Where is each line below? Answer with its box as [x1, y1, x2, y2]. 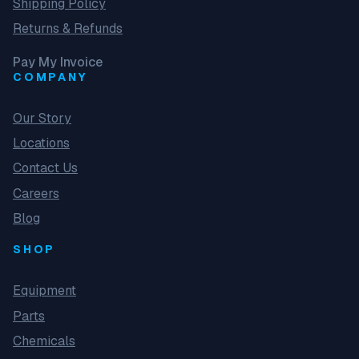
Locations [13, 135, 70, 152]
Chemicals [13, 333, 75, 350]
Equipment [13, 282, 76, 300]
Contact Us [13, 159, 78, 177]
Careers [13, 184, 59, 202]
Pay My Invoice [13, 53, 103, 71]
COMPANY [13, 69, 88, 84]
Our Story [13, 109, 71, 127]
